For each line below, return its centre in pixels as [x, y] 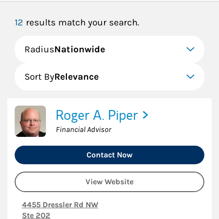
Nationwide [80, 49]
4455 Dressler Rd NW [60, 204]
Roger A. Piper [97, 115]
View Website [109, 181]
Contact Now [109, 154]
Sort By [39, 77]
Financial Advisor [83, 129]
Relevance [77, 77]
